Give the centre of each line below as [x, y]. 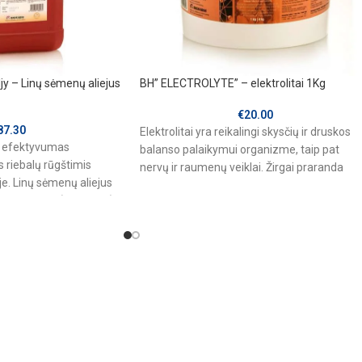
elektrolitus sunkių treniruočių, [216, 185]
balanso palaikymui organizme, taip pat [240, 150]
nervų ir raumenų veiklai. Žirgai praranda [242, 168]
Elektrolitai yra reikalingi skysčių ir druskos [245, 132]
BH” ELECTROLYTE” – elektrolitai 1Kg [233, 84]
